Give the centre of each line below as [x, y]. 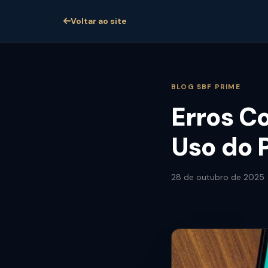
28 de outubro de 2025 [218, 177]
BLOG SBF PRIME [206, 87]
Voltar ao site [99, 21]
